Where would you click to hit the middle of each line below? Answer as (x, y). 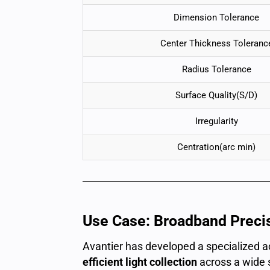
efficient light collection (140, 262)
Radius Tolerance (216, 69)
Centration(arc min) (216, 147)
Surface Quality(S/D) (216, 95)
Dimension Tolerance (216, 17)
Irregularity (216, 121)
